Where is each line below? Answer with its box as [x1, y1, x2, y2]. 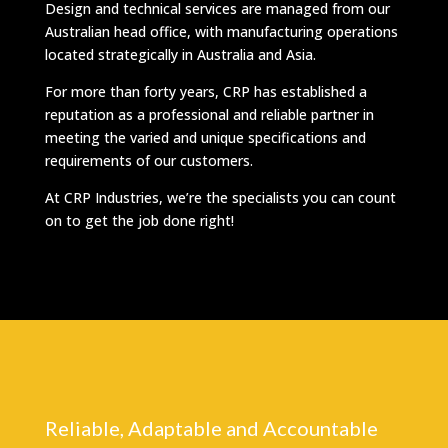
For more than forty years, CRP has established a [44, 82, 367, 102]
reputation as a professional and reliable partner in [44, 105, 374, 125]
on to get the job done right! [44, 211, 234, 231]
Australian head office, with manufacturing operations [44, 22, 398, 42]
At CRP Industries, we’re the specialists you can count [44, 188, 396, 208]
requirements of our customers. [44, 151, 253, 171]
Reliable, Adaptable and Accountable [44, 416, 378, 441]
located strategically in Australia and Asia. [44, 45, 316, 65]
